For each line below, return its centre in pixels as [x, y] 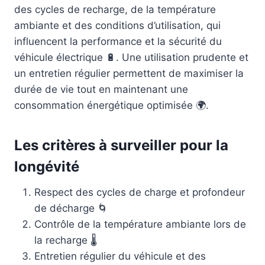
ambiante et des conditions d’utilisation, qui [117, 26]
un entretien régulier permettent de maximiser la [129, 74]
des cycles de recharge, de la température [115, 10]
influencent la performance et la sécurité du [118, 42]
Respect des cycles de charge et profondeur [140, 193]
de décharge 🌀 [71, 209]
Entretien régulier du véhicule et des [120, 256]
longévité [47, 167]
